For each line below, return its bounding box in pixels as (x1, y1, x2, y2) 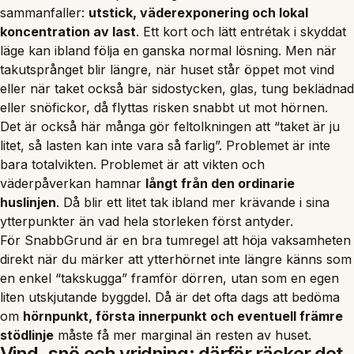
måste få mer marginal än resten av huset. (54, 326, 311, 343)
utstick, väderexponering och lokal (88, 4, 308, 21)
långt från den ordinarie (145, 175, 295, 191)
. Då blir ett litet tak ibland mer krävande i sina (56, 194, 330, 210)
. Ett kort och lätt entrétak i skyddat (136, 23, 346, 40)
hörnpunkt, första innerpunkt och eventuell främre (23, 307, 343, 324)
